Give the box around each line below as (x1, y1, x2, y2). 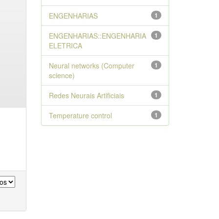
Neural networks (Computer (48, 61, 134, 70)
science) (48, 70, 75, 80)
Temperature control (48, 110, 112, 120)
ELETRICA (48, 41, 82, 50)
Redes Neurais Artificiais (48, 90, 124, 100)
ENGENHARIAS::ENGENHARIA (48, 31, 146, 41)
